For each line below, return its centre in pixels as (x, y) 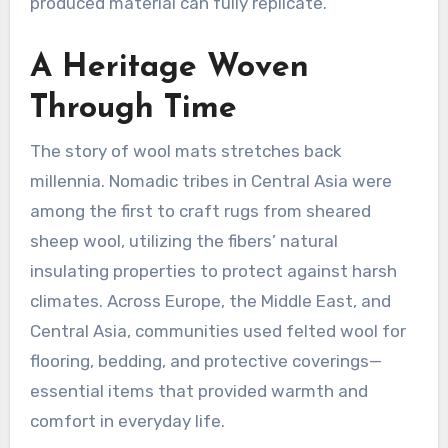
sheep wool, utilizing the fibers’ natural (183, 240)
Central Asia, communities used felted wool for (217, 330)
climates (64, 300)
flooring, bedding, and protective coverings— (205, 360)
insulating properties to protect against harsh (213, 270)
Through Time (133, 108)
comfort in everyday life (125, 420)
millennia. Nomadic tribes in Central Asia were (210, 180)
